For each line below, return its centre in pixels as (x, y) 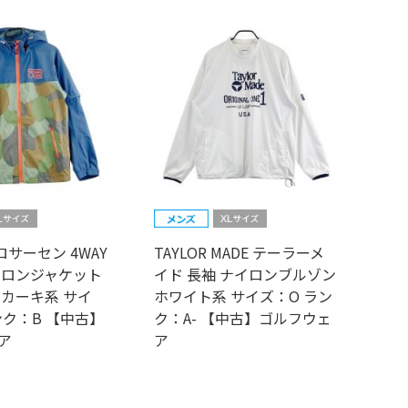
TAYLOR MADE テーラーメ (240, 253)
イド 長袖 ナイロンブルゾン (245, 275)
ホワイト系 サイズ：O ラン (244, 296)
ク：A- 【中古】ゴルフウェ (243, 318)
